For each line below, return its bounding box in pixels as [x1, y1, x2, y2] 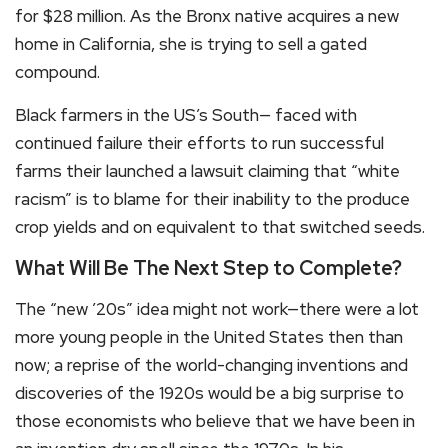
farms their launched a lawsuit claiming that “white [15, 159, 400, 182]
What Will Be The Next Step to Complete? [15, 254, 402, 281]
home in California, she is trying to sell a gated [15, 32, 367, 55]
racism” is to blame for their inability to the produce [15, 187, 410, 210]
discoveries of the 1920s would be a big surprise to [15, 381, 404, 404]
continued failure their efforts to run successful [15, 131, 384, 154]
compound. [15, 60, 100, 83]
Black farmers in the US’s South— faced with [15, 103, 357, 126]
